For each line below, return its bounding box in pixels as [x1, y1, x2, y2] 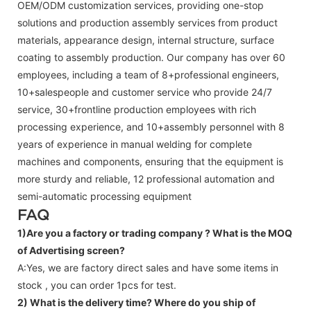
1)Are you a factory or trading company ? [17, 226, 212, 239]
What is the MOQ [212, 226, 292, 239]
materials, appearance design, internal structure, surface [17, 33, 274, 46]
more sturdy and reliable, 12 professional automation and [17, 172, 275, 185]
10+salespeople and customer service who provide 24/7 [17, 85, 272, 98]
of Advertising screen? [17, 244, 125, 256]
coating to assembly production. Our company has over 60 [17, 51, 285, 63]
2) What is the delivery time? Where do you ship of [17, 296, 255, 308]
